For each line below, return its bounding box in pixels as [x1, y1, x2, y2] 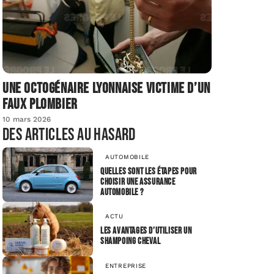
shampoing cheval [100, 235, 161, 248]
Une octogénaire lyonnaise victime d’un [2, 80, 210, 98]
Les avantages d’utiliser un [100, 225, 192, 237]
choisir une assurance [100, 176, 176, 188]
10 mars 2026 [2, 115, 51, 124]
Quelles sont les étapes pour [100, 165, 197, 177]
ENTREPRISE [105, 262, 146, 269]
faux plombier [2, 95, 78, 114]
